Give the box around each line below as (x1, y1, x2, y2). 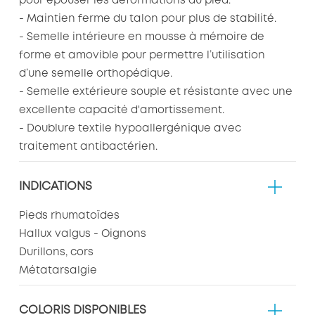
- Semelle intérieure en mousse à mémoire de (18, 32, 264, 42)
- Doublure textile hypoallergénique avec (18, 123, 241, 134)
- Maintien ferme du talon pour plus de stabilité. (18, 13, 276, 24)
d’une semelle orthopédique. (18, 68, 172, 79)
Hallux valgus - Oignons (18, 229, 146, 239)
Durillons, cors (18, 247, 94, 257)
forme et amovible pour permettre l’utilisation (18, 50, 265, 60)
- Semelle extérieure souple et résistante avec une (18, 86, 292, 97)
